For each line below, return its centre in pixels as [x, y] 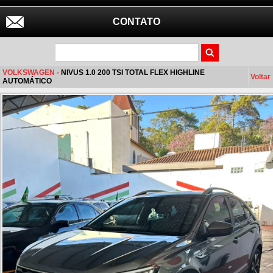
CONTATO [136, 22]
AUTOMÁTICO [27, 81]
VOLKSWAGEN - [32, 73]
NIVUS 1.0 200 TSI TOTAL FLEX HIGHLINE [133, 73]
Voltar [261, 77]
